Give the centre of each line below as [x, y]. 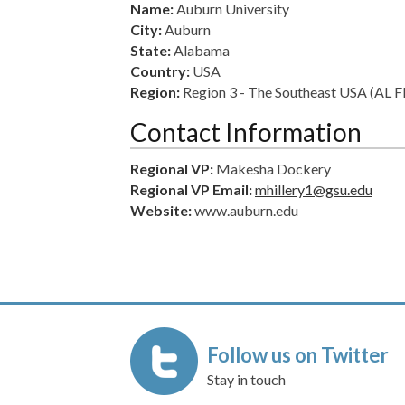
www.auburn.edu [245, 210]
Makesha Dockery [272, 169]
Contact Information [246, 132]
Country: [160, 71]
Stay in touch [246, 379]
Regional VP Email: [191, 189]
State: [151, 50]
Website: [161, 210]
